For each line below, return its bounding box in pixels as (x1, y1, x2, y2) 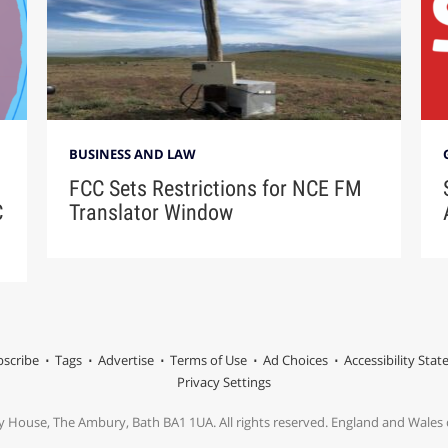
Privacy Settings (177, 373, 271, 392)
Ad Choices (262, 351, 328, 370)
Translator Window (69, 200, 234, 226)
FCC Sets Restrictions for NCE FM (69, 176, 363, 202)
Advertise (97, 351, 154, 370)
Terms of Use (169, 351, 247, 370)
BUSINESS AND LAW (69, 145, 197, 164)
